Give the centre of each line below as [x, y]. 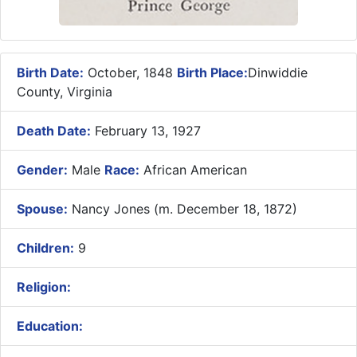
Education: [50, 326]
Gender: [42, 170]
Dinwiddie [278, 73]
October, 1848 [130, 73]
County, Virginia [65, 92]
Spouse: [42, 209]
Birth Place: [212, 73]
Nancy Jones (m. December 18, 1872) [182, 209]
